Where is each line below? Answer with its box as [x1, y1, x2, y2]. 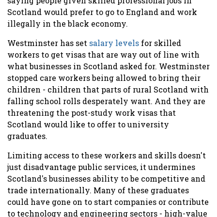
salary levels [89, 37, 139, 48]
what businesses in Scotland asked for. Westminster [7, 61, 210, 71]
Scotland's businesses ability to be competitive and [7, 173, 205, 184]
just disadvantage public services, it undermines [7, 161, 195, 172]
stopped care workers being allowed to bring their [7, 72, 201, 83]
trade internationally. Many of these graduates [7, 185, 189, 195]
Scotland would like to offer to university [7, 119, 169, 129]
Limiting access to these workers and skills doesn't [7, 150, 206, 160]
